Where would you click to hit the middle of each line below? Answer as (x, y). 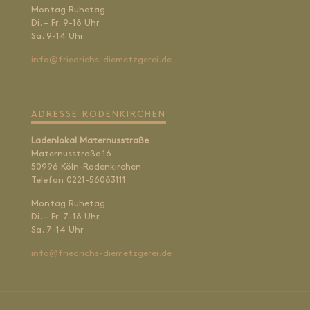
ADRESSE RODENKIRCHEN (99, 115)
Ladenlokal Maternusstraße (90, 141)
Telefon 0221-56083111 (79, 181)
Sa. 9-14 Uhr (57, 37)
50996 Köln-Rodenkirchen (86, 167)
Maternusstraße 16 (71, 154)
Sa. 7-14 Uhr (57, 230)
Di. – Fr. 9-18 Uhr (65, 24)
